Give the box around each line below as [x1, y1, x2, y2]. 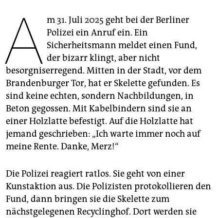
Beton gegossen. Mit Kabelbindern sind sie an [6, 103, 192, 114]
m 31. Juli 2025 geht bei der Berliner [47, 14, 189, 25]
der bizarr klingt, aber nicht [47, 52, 160, 63]
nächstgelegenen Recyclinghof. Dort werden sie [6, 206, 197, 217]
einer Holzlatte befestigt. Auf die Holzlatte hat [6, 115, 193, 127]
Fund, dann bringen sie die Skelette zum [6, 193, 169, 204]
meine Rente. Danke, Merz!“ [6, 141, 119, 152]
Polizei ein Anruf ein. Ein [47, 27, 148, 38]
